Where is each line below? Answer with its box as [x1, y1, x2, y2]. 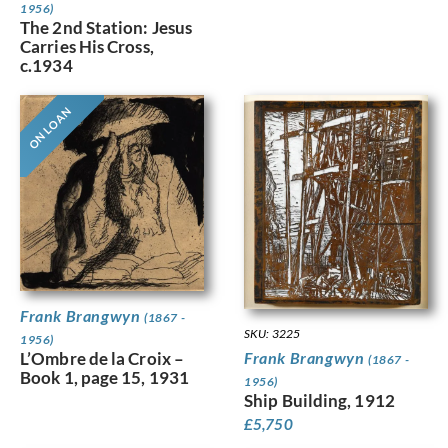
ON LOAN [25, 103, 74, 152]
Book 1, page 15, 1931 [20, 366, 190, 388]
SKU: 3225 [244, 326, 300, 342]
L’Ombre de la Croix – [20, 347, 185, 369]
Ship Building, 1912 [244, 390, 395, 412]
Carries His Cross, [20, 36, 154, 58]
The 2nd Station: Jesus [20, 17, 193, 39]
